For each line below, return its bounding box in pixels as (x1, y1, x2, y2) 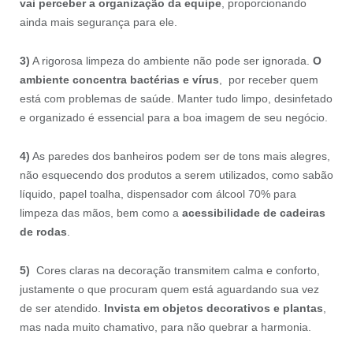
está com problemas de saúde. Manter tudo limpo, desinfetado (19, 92, 333, 105)
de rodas (19, 225, 67, 238)
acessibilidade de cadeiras (181, 206, 325, 219)
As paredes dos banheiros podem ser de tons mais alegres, (29, 149, 330, 162)
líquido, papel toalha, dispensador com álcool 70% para (19, 187, 296, 200)
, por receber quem (218, 73, 318, 86)
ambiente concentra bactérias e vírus (19, 73, 219, 86)
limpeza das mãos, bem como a (19, 206, 182, 219)
